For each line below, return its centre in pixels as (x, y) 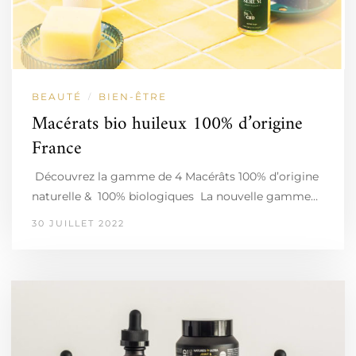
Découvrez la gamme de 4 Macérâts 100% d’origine (175, 176)
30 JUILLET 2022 (78, 223)
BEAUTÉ (57, 96)
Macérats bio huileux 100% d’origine (167, 124)
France (57, 149)
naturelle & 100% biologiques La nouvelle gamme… (175, 196)
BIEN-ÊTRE (133, 96)
